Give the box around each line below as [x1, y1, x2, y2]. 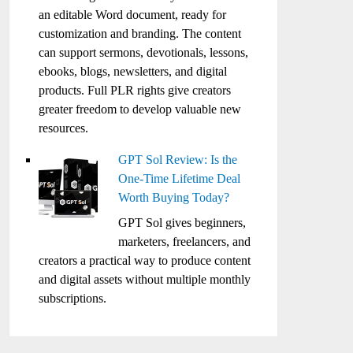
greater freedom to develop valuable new [39, 102, 242, 116]
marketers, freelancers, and [118, 235, 251, 248]
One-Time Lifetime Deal [118, 172, 241, 185]
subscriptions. [39, 292, 107, 305]
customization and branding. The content [39, 27, 242, 40]
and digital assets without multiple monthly [39, 273, 251, 286]
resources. [39, 121, 89, 135]
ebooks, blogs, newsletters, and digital [39, 65, 228, 78]
